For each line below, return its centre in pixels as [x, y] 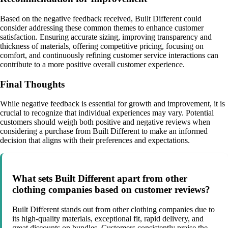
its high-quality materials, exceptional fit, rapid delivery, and [108, 218]
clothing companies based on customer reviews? [111, 190]
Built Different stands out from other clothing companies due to [113, 209]
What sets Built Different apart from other [100, 178]
